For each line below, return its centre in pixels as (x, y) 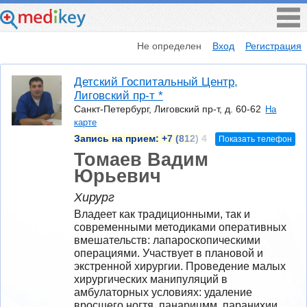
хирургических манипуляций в (151, 279)
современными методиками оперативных (180, 227)
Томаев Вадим (141, 159)
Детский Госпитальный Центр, (156, 82)
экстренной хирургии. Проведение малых (180, 266)
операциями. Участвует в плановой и (169, 253)
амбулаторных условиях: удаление (163, 292)
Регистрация (273, 46)
